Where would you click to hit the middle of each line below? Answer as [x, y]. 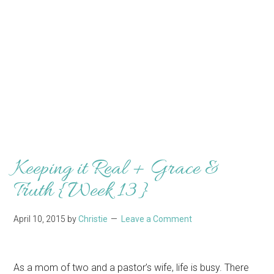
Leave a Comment [157, 219]
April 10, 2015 [40, 219]
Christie [93, 219]
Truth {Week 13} [81, 191]
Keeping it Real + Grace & [117, 169]
